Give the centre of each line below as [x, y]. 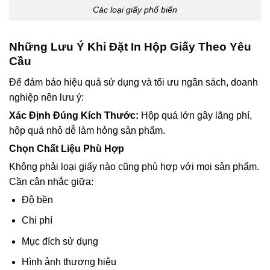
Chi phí [37, 221]
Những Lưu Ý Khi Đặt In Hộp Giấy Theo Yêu [130, 47]
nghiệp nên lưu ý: [46, 97]
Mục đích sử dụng [60, 241]
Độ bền [37, 199]
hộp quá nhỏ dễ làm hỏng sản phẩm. [87, 130]
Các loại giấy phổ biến [135, 10]
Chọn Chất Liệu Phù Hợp [67, 148]
